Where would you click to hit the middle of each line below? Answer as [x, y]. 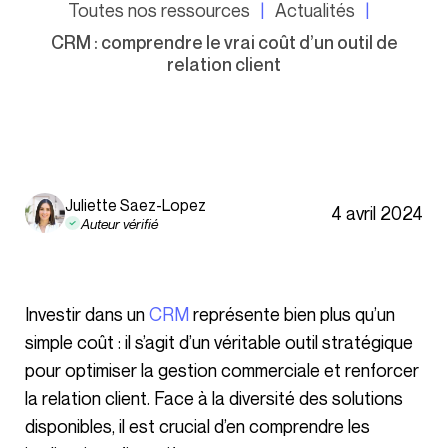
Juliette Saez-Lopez [135, 204]
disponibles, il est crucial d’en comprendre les [197, 426]
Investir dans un [89, 314]
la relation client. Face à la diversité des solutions [214, 398]
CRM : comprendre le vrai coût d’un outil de [224, 42]
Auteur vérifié [119, 223]
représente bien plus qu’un [292, 314]
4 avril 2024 [377, 213]
